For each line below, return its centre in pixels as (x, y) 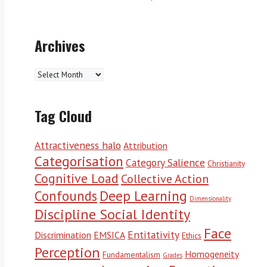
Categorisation (79, 161)
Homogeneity (212, 254)
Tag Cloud (63, 115)
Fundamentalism (131, 254)
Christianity (226, 163)
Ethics (192, 235)
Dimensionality (210, 198)
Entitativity (153, 234)
